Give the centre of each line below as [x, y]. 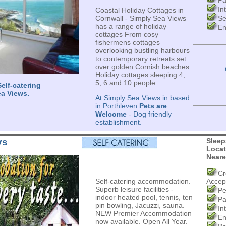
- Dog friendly [149, 114]
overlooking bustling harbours [142, 50]
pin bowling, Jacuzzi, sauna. [140, 205]
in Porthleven [117, 106]
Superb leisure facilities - [134, 189]
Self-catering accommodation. [143, 181]
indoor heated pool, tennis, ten [144, 197]
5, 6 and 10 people [125, 83]
